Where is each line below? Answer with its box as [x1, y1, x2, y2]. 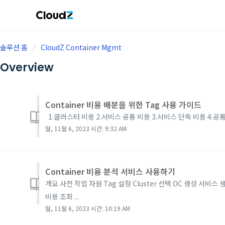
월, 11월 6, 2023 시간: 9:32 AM [45, 124, 127, 133]
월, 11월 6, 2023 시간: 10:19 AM [45, 203, 130, 212]
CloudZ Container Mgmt [41, 42, 122, 52]
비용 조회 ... [45, 191, 79, 201]
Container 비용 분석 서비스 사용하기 [45, 165, 175, 177]
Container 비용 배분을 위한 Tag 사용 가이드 [45, 98, 201, 110]
